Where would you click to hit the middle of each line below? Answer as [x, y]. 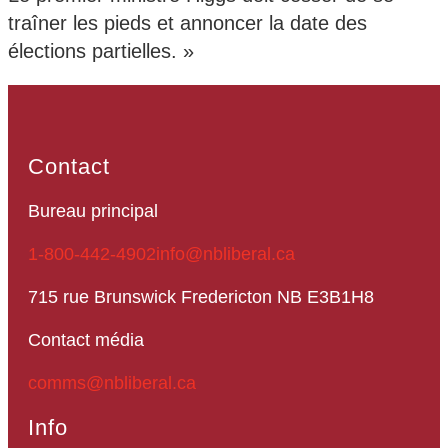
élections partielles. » [101, 51]
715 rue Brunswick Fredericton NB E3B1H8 [201, 297]
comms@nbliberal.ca [112, 383]
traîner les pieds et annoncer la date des [187, 23]
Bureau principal [93, 211]
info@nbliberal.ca [225, 254]
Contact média [86, 340]
